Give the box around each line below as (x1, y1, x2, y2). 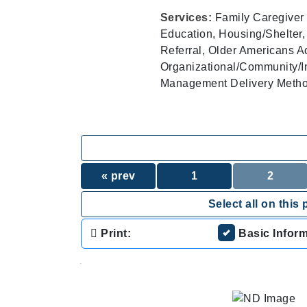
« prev (101, 170, 136, 182)
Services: (160, 12, 215, 23)
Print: (97, 228, 131, 239)
